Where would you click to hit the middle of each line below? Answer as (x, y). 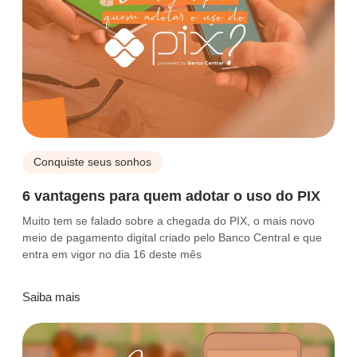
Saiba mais (51, 296)
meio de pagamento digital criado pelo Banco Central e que (172, 238)
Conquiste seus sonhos (92, 162)
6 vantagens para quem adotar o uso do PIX (171, 196)
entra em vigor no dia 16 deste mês (112, 255)
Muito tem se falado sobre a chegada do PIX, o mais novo (169, 221)
